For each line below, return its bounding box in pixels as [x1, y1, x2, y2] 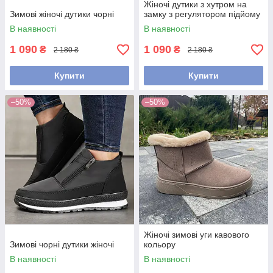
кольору [144, 239, 175, 250]
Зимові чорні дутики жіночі [10, 239, 114, 250]
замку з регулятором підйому [144, 9, 260, 19]
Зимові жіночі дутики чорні [10, 9, 114, 19]
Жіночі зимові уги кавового [144, 230, 249, 240]
